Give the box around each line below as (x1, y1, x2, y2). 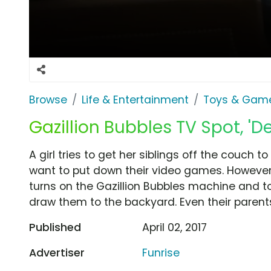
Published (29, 220, 81, 235)
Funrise (142, 245, 180, 260)
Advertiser (29, 245, 85, 260)
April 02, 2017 (142, 220, 207, 235)
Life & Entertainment (82, 92, 189, 107)
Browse (29, 92, 67, 107)
